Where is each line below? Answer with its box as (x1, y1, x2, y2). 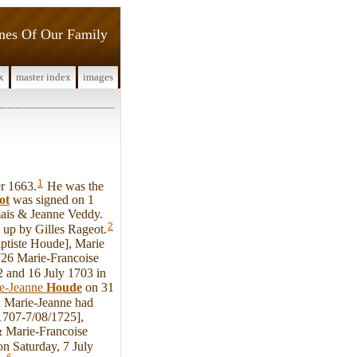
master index (16, 71, 71, 83)
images (83, 71, 113, 83)
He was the (44, 178, 104, 193)
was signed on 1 (10, 193, 94, 207)
